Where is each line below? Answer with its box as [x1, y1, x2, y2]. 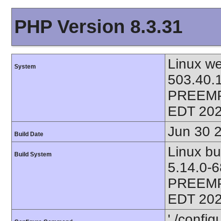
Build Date [14, 131, 43, 138]
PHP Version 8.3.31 [14, 16, 183, 37]
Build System [14, 151, 52, 158]
